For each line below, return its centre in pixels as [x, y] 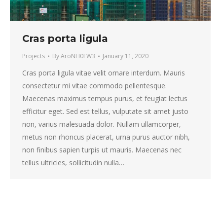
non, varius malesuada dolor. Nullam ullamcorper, [102, 124]
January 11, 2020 [126, 56]
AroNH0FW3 [78, 56]
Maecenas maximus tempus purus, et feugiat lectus [105, 98]
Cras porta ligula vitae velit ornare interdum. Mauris [104, 73]
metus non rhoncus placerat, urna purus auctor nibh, [106, 137]
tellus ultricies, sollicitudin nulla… [73, 162]
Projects [34, 56]
